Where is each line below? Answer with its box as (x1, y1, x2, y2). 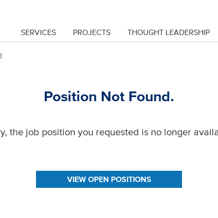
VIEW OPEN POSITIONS (67, 174, 151, 183)
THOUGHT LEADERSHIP (127, 28, 210, 36)
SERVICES (21, 28, 56, 36)
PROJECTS (73, 28, 110, 36)
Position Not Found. (44, 88, 174, 105)
